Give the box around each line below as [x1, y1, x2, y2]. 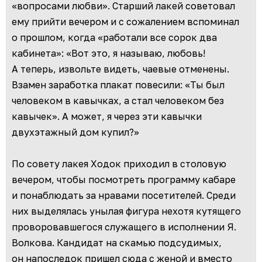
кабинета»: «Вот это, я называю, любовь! [12, 47, 205, 60]
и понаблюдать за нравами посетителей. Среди [12, 189, 236, 202]
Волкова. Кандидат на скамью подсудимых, [12, 237, 222, 249]
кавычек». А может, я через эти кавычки [12, 111, 202, 123]
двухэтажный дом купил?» [12, 126, 139, 139]
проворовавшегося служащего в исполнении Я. [12, 221, 236, 233]
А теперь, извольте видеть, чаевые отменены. [12, 63, 229, 75]
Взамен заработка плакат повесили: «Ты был [12, 79, 225, 91]
